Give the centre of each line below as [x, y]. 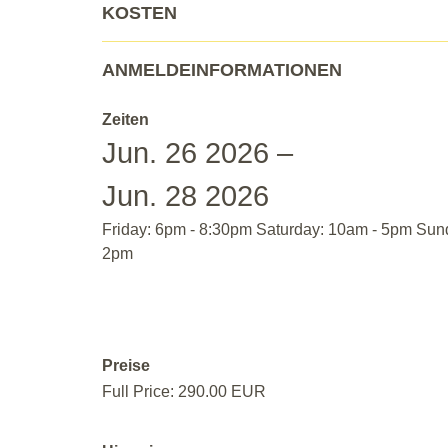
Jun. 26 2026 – [197, 153]
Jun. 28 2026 [185, 196]
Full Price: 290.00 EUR [184, 391]
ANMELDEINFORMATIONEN [222, 70]
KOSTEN [139, 13]
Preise [126, 365]
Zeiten [125, 119]
